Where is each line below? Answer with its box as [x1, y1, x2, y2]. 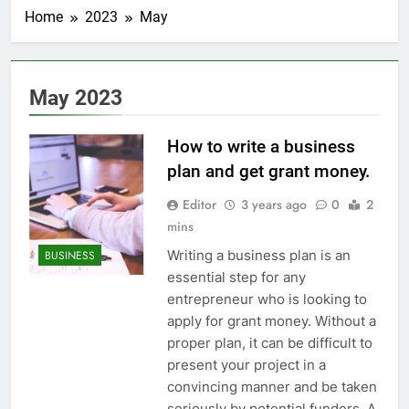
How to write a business [166, 136, 355, 158]
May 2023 [29, 85, 122, 111]
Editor [182, 195, 216, 215]
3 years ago [240, 195, 307, 215]
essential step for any [166, 268, 306, 287]
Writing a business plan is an [166, 246, 351, 265]
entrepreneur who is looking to [166, 290, 367, 309]
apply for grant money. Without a [166, 312, 376, 330]
